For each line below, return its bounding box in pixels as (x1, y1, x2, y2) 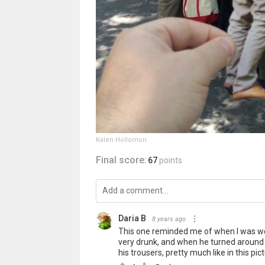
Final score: (95, 154, 147, 166)
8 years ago (151, 215, 186, 223)
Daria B (118, 214, 146, 223)
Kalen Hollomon (95, 136, 147, 144)
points (159, 156, 182, 165)
